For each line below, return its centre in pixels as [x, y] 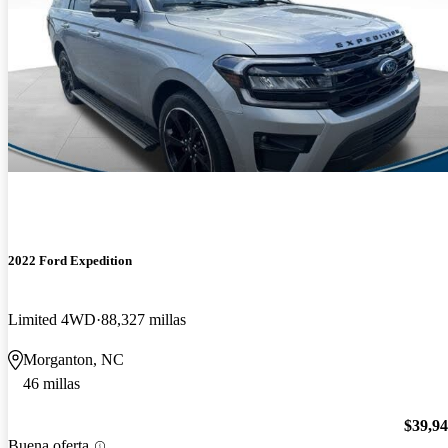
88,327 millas [143, 319]
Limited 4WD [52, 319]
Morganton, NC [73, 359]
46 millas [51, 383]
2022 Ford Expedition [70, 260]
